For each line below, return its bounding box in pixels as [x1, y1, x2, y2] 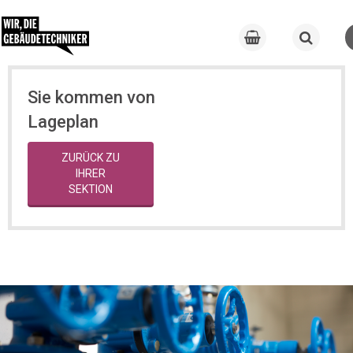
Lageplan [28, 112, 98, 132]
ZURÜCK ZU [61, 151, 120, 164]
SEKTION [69, 183, 113, 195]
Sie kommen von [28, 87, 155, 107]
